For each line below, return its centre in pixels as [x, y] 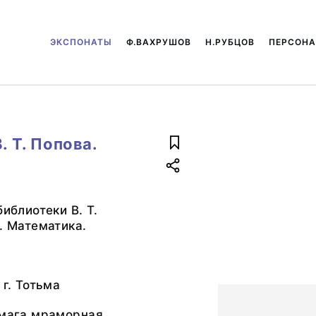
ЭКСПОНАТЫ [81, 42]
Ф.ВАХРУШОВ [159, 42]
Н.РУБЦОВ [230, 42]
